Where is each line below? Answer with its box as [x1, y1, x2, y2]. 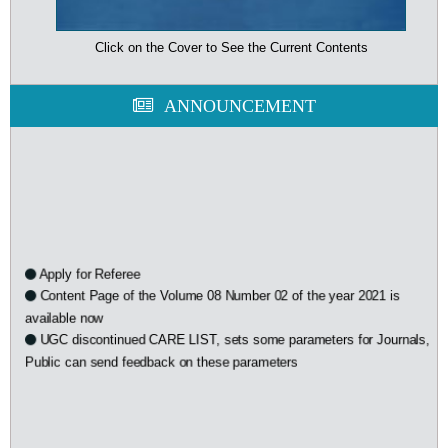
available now [25, 300, 103, 316]
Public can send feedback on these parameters [25, 344, 298, 360]
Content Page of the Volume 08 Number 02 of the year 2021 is [40, 278, 400, 294]
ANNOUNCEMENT [163, 95, 316, 116]
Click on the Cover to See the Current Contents [94, 39, 368, 55]
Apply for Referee [39, 256, 140, 272]
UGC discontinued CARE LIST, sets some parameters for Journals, [40, 322, 430, 338]
